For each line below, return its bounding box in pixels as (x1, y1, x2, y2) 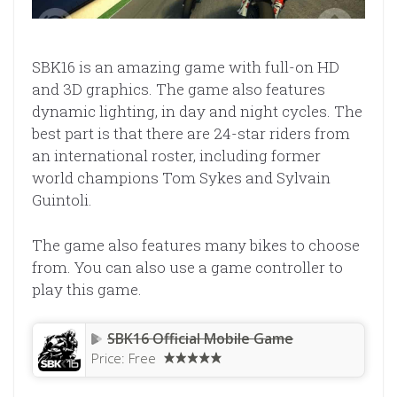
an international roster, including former (32, 145, 321, 167)
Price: (91, 349, 128, 368)
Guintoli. (32, 190, 92, 211)
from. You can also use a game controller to (32, 256, 343, 277)
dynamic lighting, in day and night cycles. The (32, 101, 362, 122)
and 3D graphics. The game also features (32, 79, 325, 100)
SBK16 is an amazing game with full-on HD (32, 57, 339, 78)
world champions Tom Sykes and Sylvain (32, 167, 331, 189)
